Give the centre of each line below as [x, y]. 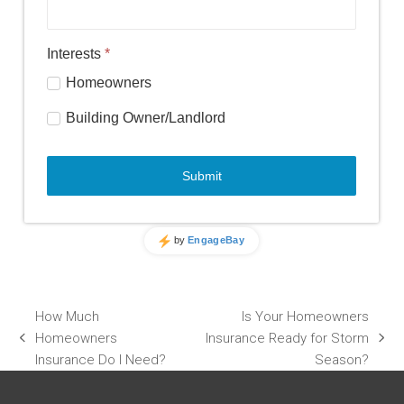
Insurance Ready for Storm [287, 338]
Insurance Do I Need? [101, 359]
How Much [68, 316]
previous [46, 348]
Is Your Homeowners [305, 316]
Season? [341, 359]
